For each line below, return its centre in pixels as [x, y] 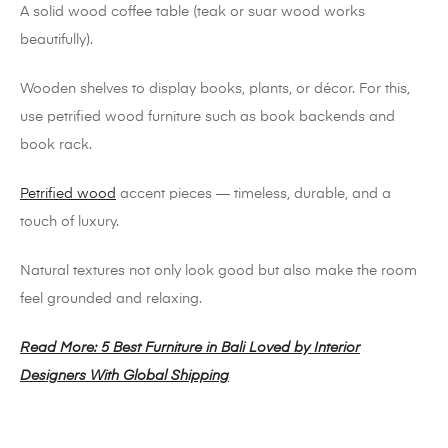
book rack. [56, 145]
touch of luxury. [69, 222]
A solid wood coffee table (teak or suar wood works [192, 12]
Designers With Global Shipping [124, 376]
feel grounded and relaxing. [111, 299]
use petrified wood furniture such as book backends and [207, 117]
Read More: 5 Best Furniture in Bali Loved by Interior [190, 348]
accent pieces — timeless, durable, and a [253, 194]
